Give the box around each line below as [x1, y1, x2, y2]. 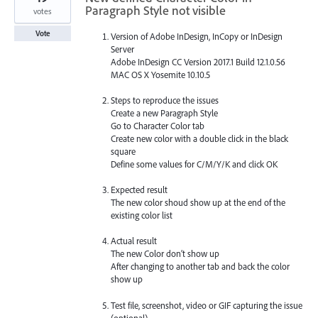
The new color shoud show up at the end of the [111, 197, 286, 209]
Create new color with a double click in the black [111, 132, 289, 144]
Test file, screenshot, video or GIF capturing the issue [111, 299, 303, 311]
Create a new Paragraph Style [111, 106, 219, 119]
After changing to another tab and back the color [111, 261, 290, 273]
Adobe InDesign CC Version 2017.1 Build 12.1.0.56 [111, 55, 286, 67]
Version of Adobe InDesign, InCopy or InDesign [111, 30, 283, 42]
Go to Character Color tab [111, 119, 205, 131]
